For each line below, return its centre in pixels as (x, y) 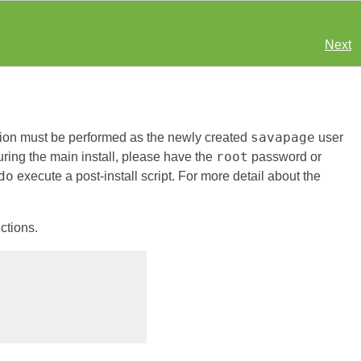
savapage (283, 137)
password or (285, 156)
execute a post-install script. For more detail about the (167, 176)
